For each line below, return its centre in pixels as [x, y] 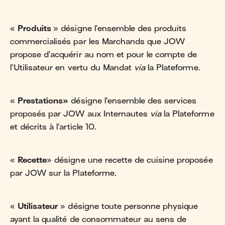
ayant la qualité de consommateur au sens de [98, 219]
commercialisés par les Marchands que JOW [98, 41]
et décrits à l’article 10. [53, 127]
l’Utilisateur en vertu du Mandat [72, 68]
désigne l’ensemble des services [133, 101]
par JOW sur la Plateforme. [63, 173]
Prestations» [43, 101]
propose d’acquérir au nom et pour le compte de [104, 54]
